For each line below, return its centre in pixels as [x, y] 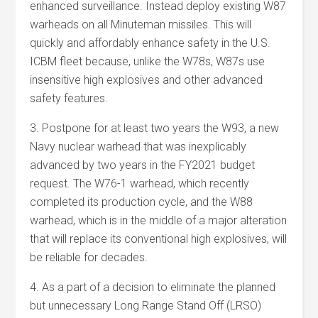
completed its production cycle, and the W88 [142, 202]
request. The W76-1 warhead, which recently [140, 183]
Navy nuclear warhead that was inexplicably [138, 147]
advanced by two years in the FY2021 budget [143, 165]
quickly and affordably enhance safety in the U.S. [150, 43]
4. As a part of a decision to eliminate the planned [153, 287]
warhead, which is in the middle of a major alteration [159, 220]
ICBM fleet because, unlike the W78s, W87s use [148, 61]
